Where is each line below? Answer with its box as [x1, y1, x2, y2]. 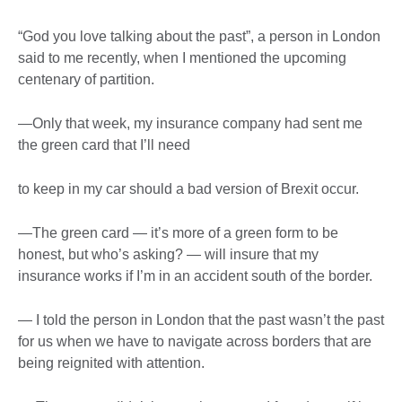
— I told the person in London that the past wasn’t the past [18, 312, 384, 328]
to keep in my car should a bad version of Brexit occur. [18, 181, 359, 197]
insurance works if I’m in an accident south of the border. [18, 268, 372, 284]
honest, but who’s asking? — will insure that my [18, 247, 319, 263]
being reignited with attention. [18, 355, 205, 371]
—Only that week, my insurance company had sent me [18, 116, 363, 132]
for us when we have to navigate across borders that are [18, 334, 371, 350]
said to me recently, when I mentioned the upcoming [18, 50, 346, 66]
